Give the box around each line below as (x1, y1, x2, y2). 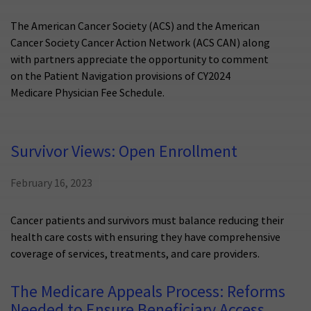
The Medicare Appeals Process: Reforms (10, 281, 285, 303)
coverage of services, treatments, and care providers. (10, 247, 260, 262)
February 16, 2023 (10, 176, 92, 191)
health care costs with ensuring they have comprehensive (10, 230, 280, 245)
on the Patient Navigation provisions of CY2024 (10, 69, 230, 84)
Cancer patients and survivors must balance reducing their (10, 214, 284, 228)
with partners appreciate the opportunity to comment (10, 53, 269, 67)
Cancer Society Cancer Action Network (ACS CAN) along (10, 36, 270, 51)
